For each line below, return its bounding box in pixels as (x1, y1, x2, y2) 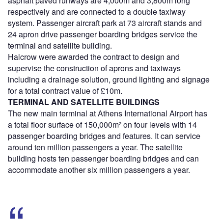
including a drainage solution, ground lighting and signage (8, 73, 210, 85)
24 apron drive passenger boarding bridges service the (8, 28, 197, 40)
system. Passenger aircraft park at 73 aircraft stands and (8, 17, 202, 28)
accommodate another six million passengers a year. (8, 164, 190, 175)
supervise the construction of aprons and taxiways (8, 62, 181, 74)
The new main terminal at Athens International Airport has (8, 107, 207, 119)
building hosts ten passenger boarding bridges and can (8, 152, 199, 164)
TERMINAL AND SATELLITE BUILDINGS (8, 96, 160, 108)
